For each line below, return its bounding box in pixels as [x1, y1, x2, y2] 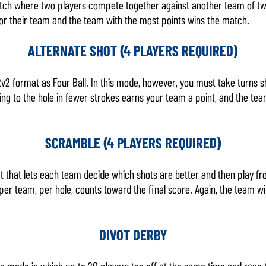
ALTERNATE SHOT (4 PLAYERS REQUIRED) [28, 40, 238, 61]
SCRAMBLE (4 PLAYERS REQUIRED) [45, 132, 221, 153]
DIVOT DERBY [99, 224, 167, 245]
